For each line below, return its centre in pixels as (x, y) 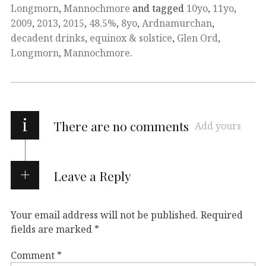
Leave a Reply (92, 176)
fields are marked (53, 229)
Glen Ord (197, 38)
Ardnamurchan (177, 23)
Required (222, 215)
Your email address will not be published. (104, 215)
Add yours (218, 126)
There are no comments (121, 126)
